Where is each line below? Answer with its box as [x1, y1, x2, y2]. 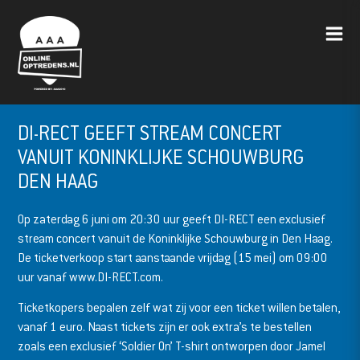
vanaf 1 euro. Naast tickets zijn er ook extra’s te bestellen [18, 318, 313, 334]
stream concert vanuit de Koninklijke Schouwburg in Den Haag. [18, 230, 333, 246]
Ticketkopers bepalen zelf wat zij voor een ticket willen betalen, [18, 299, 342, 315]
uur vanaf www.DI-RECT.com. [18, 268, 164, 284]
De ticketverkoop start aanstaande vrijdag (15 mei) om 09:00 [18, 249, 329, 265]
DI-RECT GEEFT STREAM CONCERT [18, 120, 283, 145]
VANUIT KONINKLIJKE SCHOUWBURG [18, 144, 305, 169]
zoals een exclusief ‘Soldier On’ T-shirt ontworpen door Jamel [18, 337, 326, 354]
